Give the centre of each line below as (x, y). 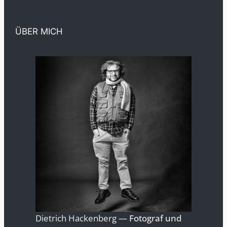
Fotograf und (156, 218)
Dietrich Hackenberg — (83, 218)
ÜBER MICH (39, 31)
